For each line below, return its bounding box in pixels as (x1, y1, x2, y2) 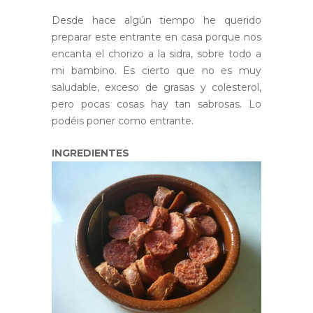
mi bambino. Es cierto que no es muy (52, 64, 261, 78)
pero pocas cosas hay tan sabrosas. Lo (52, 98, 261, 111)
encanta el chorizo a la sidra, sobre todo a (52, 48, 261, 61)
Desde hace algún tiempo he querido (52, 14, 261, 27)
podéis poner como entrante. (52, 115, 194, 128)
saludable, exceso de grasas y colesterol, (52, 81, 261, 94)
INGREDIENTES (52, 147, 132, 160)
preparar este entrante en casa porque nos (52, 31, 261, 44)
